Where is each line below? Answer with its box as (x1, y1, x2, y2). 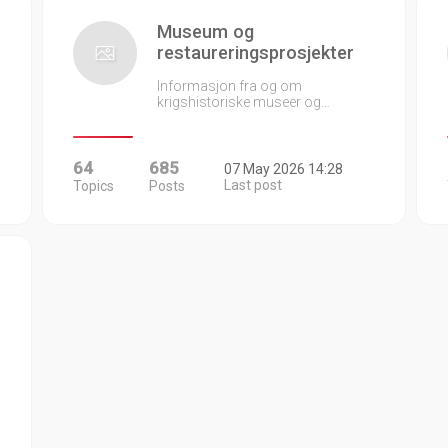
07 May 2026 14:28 (223, 161, 343, 177)
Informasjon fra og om (157, 78, 303, 94)
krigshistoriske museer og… (157, 94, 331, 110)
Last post (223, 177, 282, 193)
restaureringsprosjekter (157, 42, 355, 63)
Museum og (157, 21, 255, 42)
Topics (73, 178, 115, 194)
